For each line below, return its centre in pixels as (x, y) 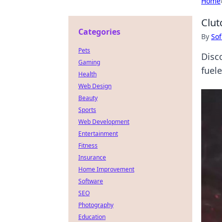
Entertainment (98, 134)
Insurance (92, 157)
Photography (96, 205)
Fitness (88, 145)
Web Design (95, 86)
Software (91, 181)
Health (87, 74)
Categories (99, 32)
